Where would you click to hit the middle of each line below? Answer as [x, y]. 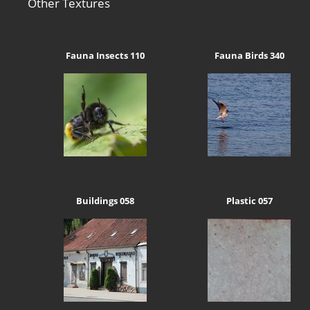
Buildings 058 [106, 200]
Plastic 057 [249, 200]
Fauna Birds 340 [249, 56]
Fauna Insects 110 [106, 56]
